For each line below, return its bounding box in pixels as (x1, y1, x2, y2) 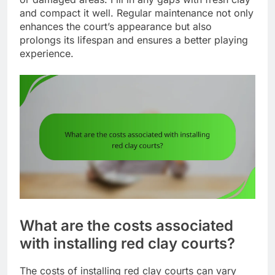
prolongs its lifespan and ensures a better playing (20, 33, 248, 46)
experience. (20, 47, 74, 60)
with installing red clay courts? (20, 234, 235, 252)
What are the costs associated (20, 216, 233, 234)
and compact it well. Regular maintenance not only (20, 6, 254, 19)
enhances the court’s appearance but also (20, 20, 212, 33)
